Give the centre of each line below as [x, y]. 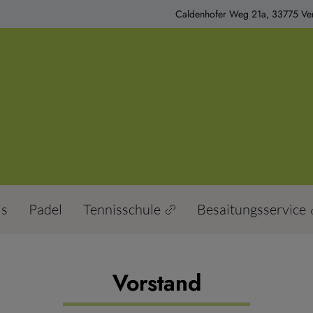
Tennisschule [122, 209]
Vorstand [156, 283]
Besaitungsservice [251, 209]
